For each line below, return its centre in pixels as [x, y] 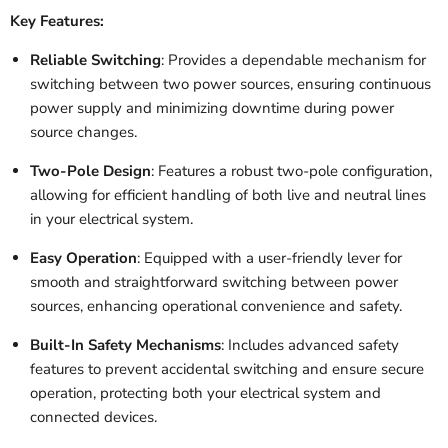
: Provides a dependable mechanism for [293, 59]
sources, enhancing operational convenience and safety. [216, 305]
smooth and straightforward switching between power [214, 281]
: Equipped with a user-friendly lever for [269, 257]
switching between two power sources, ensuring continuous [230, 83]
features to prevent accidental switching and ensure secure [227, 368]
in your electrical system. [111, 218]
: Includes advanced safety [310, 344]
